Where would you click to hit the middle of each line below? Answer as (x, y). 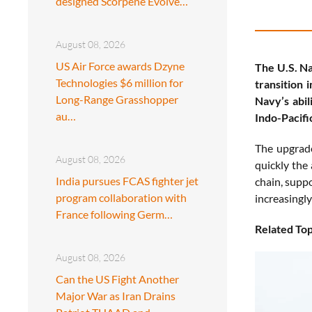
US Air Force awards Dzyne (120, 65)
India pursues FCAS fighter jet (127, 180)
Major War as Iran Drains (116, 295)
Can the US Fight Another (117, 279)
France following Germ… (114, 214)
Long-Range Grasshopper (117, 99)
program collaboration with (121, 197)
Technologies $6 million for (119, 82)
